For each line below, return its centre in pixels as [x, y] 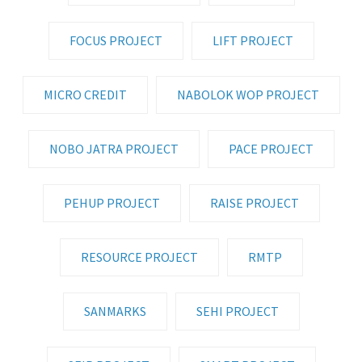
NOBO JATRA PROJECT [114, 148]
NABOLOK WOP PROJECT [248, 94]
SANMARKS [115, 311]
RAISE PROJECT [254, 202]
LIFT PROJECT [253, 40]
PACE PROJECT [271, 148]
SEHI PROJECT [237, 311]
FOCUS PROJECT [116, 40]
